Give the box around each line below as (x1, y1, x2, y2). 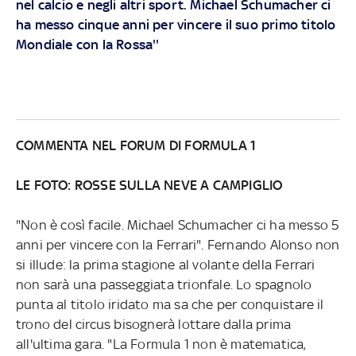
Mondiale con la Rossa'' (15, 36, 160, 52)
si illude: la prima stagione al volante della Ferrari (15, 256, 315, 273)
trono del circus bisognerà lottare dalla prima (15, 315, 292, 332)
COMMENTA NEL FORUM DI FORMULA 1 (15, 137, 257, 153)
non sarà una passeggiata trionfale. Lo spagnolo (15, 276, 312, 292)
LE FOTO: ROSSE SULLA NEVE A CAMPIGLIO (15, 176, 283, 193)
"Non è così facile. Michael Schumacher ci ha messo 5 (15, 216, 339, 233)
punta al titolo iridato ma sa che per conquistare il (15, 296, 324, 312)
